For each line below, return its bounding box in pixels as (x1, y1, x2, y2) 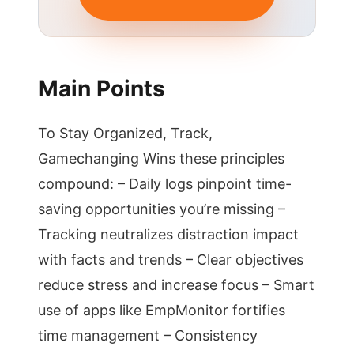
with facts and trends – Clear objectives (38, 251, 303, 268)
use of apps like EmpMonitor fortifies (38, 302, 285, 318)
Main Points (38, 75, 165, 102)
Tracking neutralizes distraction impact (38, 226, 299, 243)
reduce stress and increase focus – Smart (38, 277, 314, 293)
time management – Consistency (38, 327, 258, 344)
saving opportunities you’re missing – (38, 201, 285, 217)
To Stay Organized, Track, (38, 125, 213, 141)
